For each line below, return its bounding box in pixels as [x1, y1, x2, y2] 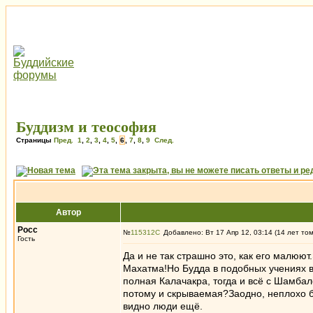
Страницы [16, 136, 54, 144]
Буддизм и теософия [16, 118, 156, 136]
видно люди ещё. [123, 300, 203, 312]
